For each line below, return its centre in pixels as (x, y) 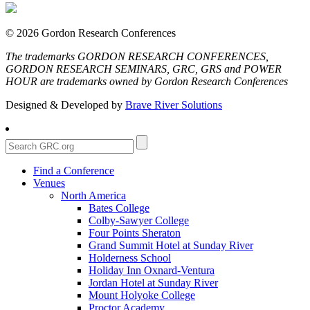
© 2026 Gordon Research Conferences (91, 33)
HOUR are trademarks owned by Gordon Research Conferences (147, 81)
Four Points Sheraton (135, 232)
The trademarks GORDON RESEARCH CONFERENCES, (137, 56)
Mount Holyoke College (142, 295)
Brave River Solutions (174, 104)
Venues (49, 183)
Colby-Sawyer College (139, 220)
